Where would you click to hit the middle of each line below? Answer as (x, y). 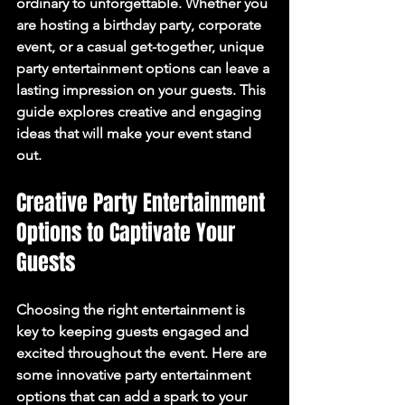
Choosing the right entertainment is (132, 310)
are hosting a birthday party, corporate (141, 25)
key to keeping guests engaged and (134, 331)
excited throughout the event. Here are (143, 353)
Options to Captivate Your (128, 233)
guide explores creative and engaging (141, 112)
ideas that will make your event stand (136, 133)
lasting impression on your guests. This (143, 90)
